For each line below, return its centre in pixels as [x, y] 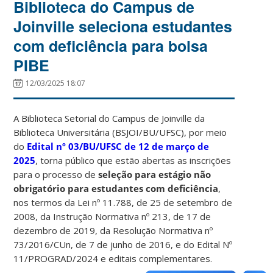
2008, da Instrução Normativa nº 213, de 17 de [112, 216]
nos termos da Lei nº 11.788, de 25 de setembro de [123, 202]
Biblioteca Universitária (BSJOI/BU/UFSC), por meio [120, 132]
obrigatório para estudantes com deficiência [116, 188]
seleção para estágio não [155, 174]
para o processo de [56, 174]
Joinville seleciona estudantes [123, 26]
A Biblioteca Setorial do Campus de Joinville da [109, 118]
